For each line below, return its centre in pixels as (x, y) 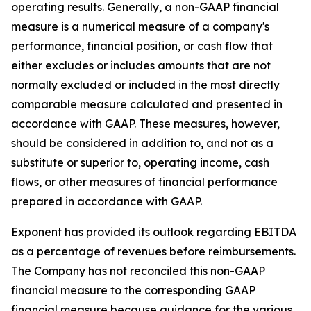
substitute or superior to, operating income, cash (140, 163)
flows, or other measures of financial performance (144, 182)
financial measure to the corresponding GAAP (133, 291)
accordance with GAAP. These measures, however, (145, 124)
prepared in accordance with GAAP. (107, 202)
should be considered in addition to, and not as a (142, 143)
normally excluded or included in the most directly (145, 85)
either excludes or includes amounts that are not (141, 66)
